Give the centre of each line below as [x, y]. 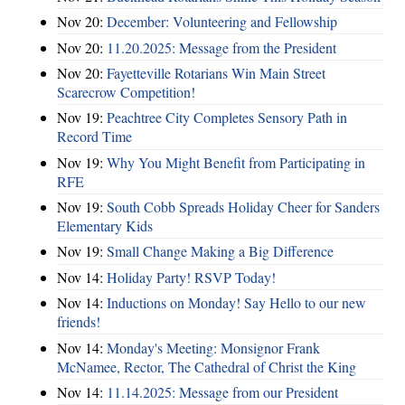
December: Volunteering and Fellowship [222, 22]
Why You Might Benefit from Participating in [236, 162]
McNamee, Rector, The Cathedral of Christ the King [207, 366]
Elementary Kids [105, 226]
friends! [79, 322]
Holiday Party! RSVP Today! [191, 277]
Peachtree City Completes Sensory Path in [227, 118]
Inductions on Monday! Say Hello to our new [236, 303]
